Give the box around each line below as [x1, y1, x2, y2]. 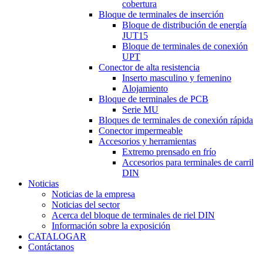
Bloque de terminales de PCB [99, 94, 208, 104]
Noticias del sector [52, 200, 120, 210]
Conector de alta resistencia [99, 62, 200, 72]
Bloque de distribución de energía [122, 20, 247, 30]
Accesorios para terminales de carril [122, 157, 254, 167]
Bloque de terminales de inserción [99, 9, 224, 19]
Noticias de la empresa [52, 189, 135, 199]
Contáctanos [28, 242, 74, 252]
